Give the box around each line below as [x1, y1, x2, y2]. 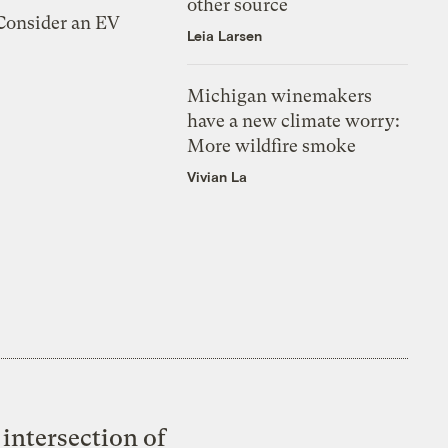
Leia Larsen [187, 26, 263, 44]
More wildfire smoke [187, 134, 357, 156]
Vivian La [187, 167, 248, 185]
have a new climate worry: [187, 109, 401, 131]
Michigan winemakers [187, 84, 373, 106]
